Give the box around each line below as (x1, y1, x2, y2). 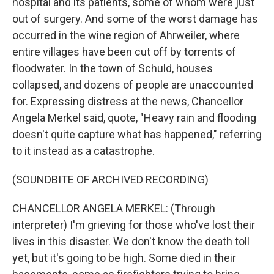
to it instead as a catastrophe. (12, 144, 155, 157)
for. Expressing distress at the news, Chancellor (12, 95, 243, 108)
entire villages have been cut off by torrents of (12, 45, 236, 58)
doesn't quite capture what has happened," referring (12, 128, 262, 141)
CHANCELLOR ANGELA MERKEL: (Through (12, 202, 215, 215)
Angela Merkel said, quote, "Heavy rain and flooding (12, 111, 256, 124)
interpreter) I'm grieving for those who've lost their (12, 218, 255, 231)
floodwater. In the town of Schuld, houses (12, 62, 213, 75)
